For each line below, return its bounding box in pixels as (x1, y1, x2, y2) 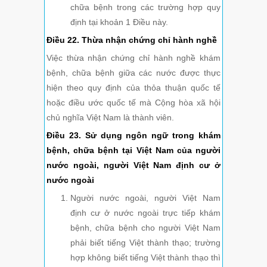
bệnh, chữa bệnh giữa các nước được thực (46, 68, 221, 78)
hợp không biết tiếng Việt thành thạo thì (70, 253, 221, 263)
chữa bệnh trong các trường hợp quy (70, 2, 221, 13)
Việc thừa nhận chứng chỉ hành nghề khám (46, 53, 221, 63)
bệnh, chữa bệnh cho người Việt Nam (70, 223, 221, 233)
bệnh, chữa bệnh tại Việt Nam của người (46, 145, 221, 156)
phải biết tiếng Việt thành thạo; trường (70, 238, 221, 248)
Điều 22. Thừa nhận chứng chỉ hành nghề (46, 35, 217, 45)
